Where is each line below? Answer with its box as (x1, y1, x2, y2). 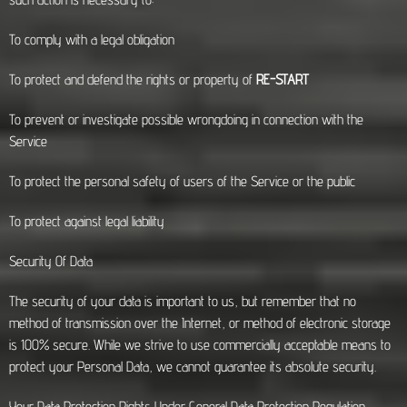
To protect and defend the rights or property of (9, 71, 256, 88)
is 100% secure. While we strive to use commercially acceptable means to (9, 336, 391, 353)
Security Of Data (9, 253, 93, 270)
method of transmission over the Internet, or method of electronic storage (9, 314, 391, 332)
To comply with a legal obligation (9, 31, 174, 48)
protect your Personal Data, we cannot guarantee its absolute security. (9, 358, 376, 375)
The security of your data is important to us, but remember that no (9, 293, 356, 310)
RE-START (256, 71, 309, 88)
